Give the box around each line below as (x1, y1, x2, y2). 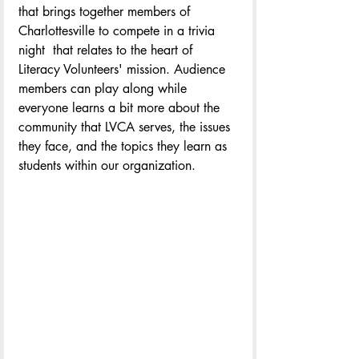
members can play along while (18, 80, 191, 98)
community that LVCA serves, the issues (18, 119, 234, 136)
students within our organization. (18, 157, 196, 175)
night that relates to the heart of (18, 42, 196, 59)
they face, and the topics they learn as (18, 138, 231, 155)
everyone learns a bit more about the (18, 99, 224, 117)
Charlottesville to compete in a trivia (18, 22, 219, 40)
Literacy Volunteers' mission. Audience (18, 61, 229, 79)
